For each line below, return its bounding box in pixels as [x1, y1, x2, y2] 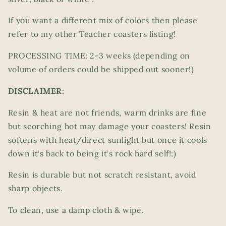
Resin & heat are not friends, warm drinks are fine [8, 107, 207, 118]
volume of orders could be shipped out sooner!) [8, 64, 197, 75]
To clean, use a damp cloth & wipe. [8, 205, 144, 215]
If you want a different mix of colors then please [8, 15, 198, 26]
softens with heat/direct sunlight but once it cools [8, 134, 207, 145]
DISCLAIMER [8, 85, 63, 96]
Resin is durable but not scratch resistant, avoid [8, 169, 196, 180]
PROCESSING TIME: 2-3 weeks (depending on [8, 50, 190, 61]
